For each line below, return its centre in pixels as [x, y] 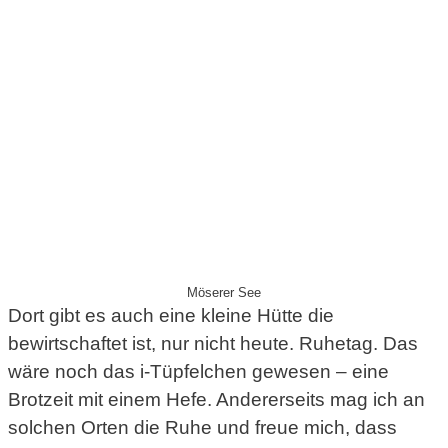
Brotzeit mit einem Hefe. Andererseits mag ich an [216, 400]
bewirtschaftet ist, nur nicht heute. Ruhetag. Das [213, 344]
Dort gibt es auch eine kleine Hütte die [171, 316]
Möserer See [224, 293]
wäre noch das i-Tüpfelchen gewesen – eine [198, 372]
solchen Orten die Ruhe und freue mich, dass [202, 428]
